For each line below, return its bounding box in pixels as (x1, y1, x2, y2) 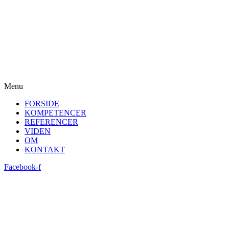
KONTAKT (25, 145, 65, 154)
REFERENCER (25, 118, 78, 126)
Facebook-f (4, 163, 41, 171)
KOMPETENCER (25, 108, 86, 117)
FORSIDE (25, 99, 59, 108)
